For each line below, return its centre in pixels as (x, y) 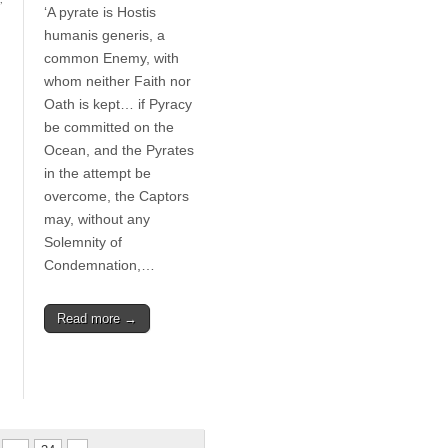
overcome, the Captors (116, 196)
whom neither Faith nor (117, 81)
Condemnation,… (99, 265)
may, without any (96, 219)
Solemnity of (82, 242)
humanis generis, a (104, 35)
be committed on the (108, 127)
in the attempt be (97, 173)
